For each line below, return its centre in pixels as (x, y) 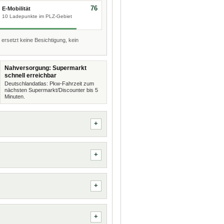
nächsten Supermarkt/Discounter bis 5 (51, 90)
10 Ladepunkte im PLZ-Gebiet (37, 16)
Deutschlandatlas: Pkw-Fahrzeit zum (49, 83)
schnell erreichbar (30, 75)
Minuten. (14, 96)
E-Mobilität (16, 8)
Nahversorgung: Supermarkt (45, 68)
